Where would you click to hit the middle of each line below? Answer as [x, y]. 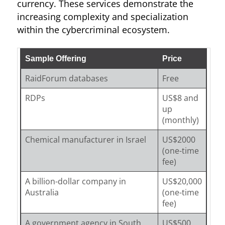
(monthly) [180, 120]
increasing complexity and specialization [102, 16]
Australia [42, 192]
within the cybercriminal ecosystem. [93, 29]
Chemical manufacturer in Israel [85, 139]
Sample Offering [55, 58]
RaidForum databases [66, 78]
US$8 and [180, 98]
